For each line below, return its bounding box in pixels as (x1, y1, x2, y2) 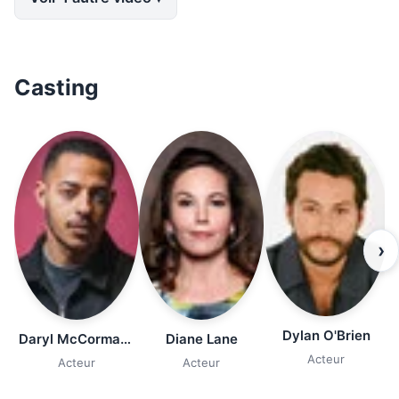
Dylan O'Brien (281, 327, 370, 345)
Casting (14, 74, 99, 101)
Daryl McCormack (120, 330, 131, 347)
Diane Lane (165, 330, 238, 347)
